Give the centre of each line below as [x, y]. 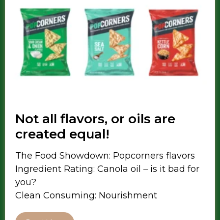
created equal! [62, 134]
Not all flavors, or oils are [95, 119]
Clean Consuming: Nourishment [86, 196]
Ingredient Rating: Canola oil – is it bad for [107, 169]
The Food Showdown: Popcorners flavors [105, 156]
